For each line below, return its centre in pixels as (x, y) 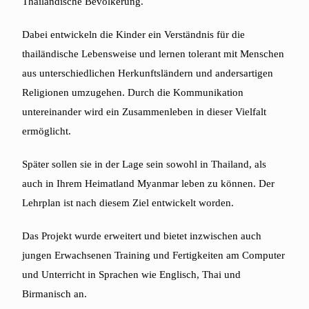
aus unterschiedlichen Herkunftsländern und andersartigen (148, 73)
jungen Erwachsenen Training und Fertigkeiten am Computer (154, 256)
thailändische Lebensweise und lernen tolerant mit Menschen (153, 54)
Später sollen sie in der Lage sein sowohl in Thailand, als (144, 165)
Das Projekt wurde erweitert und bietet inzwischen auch (142, 236)
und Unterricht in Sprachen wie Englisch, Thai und (132, 275)
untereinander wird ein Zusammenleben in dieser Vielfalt (144, 112)
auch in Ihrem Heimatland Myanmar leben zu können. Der (149, 184)
